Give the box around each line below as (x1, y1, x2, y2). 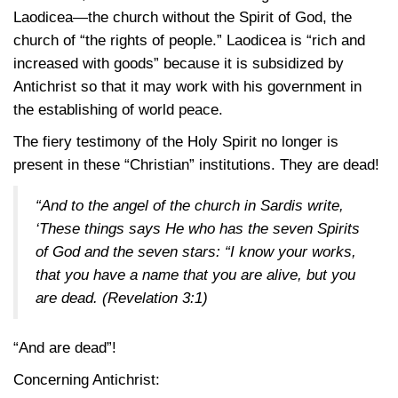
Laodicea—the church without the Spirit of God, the (13, 9, 352, 26)
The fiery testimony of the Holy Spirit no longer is (13, 133, 338, 150)
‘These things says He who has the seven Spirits (36, 220, 360, 237)
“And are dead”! (13, 339, 116, 356)
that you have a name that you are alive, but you (36, 267, 355, 283)
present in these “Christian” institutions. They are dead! (13, 156, 379, 173)
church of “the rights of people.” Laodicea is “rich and (13, 32, 365, 49)
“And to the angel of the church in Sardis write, (36, 197, 344, 214)
